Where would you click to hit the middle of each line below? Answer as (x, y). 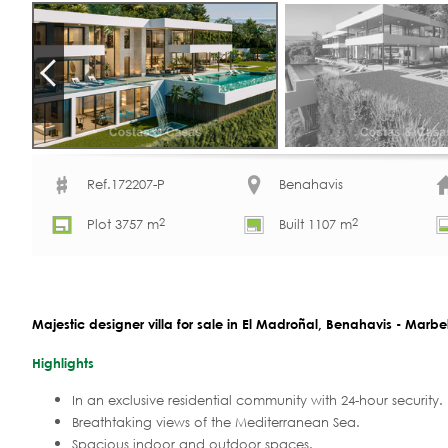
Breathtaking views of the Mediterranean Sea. (216, 422)
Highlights (63, 362)
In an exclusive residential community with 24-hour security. (257, 400)
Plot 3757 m (123, 225)
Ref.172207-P (126, 185)
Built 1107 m (315, 225)
